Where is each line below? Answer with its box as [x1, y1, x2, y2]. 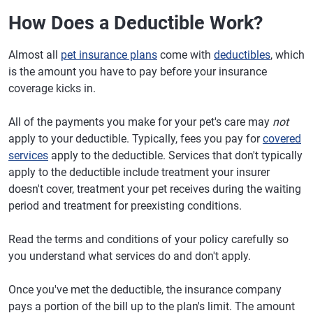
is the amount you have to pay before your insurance [8, 65, 267, 78]
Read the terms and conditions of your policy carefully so [8, 233, 289, 246]
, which [270, 48, 305, 61]
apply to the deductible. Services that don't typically [48, 149, 303, 162]
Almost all [8, 48, 61, 61]
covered [263, 132, 301, 145]
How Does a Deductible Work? [8, 12, 263, 34]
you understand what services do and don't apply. [8, 249, 251, 263]
